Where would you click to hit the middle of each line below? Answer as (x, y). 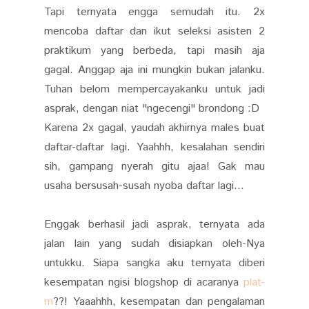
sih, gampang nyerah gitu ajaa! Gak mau (154, 166)
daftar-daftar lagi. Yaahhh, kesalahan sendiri (154, 147)
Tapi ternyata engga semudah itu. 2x (154, 12)
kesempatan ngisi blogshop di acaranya (144, 282)
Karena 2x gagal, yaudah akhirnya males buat (154, 128)
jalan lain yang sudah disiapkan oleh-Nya (154, 243)
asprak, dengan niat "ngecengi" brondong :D (152, 108)
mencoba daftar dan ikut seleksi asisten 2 (154, 31)
